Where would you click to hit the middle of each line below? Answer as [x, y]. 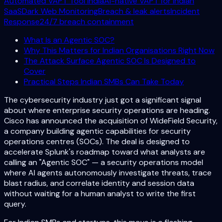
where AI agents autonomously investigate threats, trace [108, 172]
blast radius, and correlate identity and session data [99, 183]
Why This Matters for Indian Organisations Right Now [119, 50]
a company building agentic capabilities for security [97, 131]
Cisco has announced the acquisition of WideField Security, [111, 120]
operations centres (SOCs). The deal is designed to [97, 141]
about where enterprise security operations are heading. [107, 110]
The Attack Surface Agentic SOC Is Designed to [110, 60]
